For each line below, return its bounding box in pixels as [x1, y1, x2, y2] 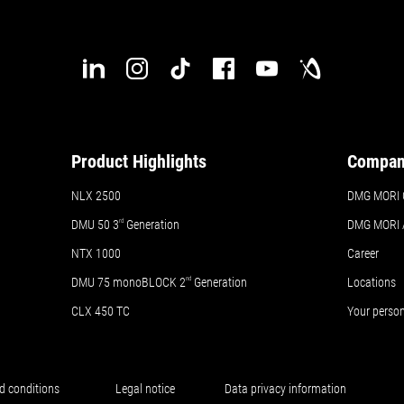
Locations [347, 275, 397, 289]
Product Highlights [71, 151, 207, 172]
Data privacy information [225, 381, 347, 396]
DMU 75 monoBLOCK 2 [71, 275, 187, 289]
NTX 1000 [71, 246, 122, 261]
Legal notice [115, 381, 176, 396]
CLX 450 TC [71, 304, 131, 318]
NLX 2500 [71, 188, 122, 203]
